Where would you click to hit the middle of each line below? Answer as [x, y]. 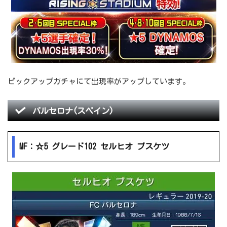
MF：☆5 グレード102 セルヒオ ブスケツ [94, 147]
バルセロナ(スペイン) [73, 111]
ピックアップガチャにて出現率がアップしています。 [99, 82]
